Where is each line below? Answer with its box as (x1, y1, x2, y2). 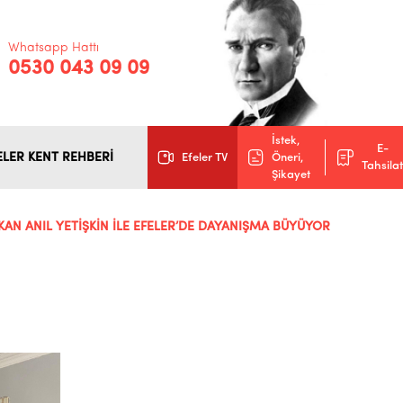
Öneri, (271, 151, 303, 164)
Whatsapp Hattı (8, 40, 100, 55)
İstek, (271, 134, 300, 147)
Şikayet (271, 168, 310, 181)
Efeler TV (182, 151, 228, 164)
